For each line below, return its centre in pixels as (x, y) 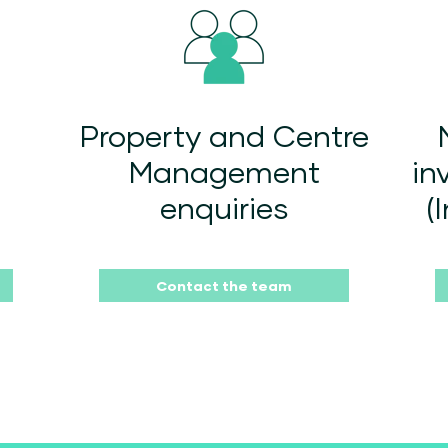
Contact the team (224, 285)
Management (224, 171)
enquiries (224, 207)
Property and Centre (224, 135)
